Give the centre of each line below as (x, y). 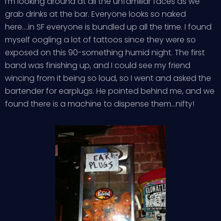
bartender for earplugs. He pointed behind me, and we (110, 91)
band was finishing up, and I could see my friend (98, 65)
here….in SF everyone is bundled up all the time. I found (108, 27)
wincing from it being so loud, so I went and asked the (108, 78)
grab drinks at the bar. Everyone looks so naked (95, 14)
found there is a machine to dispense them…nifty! (100, 104)
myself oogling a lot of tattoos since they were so (100, 40)
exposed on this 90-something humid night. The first (105, 53)
